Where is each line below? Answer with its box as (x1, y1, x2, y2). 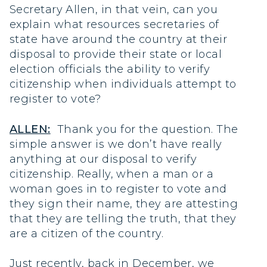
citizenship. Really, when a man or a (10, 167, 214, 181)
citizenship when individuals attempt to (10, 77, 237, 91)
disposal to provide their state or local (10, 48, 222, 61)
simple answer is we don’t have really (10, 137, 222, 151)
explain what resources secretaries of (10, 18, 219, 32)
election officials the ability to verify (10, 63, 210, 76)
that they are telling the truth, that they (10, 212, 237, 225)
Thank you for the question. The (50, 122, 238, 136)
